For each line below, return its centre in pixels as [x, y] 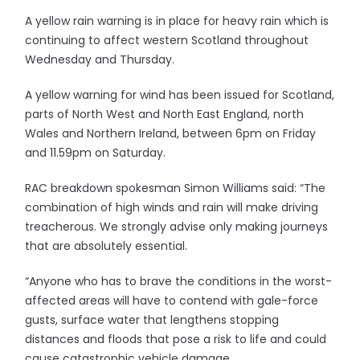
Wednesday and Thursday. [100, 59]
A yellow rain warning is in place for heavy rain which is [177, 21]
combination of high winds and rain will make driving [172, 207]
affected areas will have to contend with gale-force [172, 301]
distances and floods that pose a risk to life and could [176, 339]
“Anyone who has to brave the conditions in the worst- [179, 281]
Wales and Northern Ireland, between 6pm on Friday [171, 133]
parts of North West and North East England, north [165, 114]
